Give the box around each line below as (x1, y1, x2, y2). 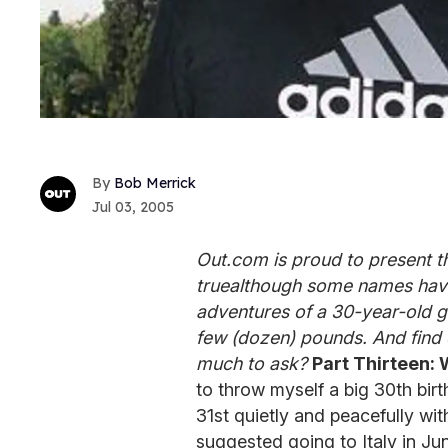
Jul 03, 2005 (92, 197, 174, 216)
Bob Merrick (114, 173, 196, 192)
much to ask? (196, 352, 307, 374)
